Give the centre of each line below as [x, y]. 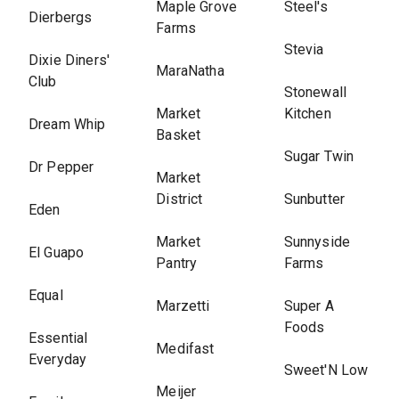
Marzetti [183, 306]
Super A [309, 306]
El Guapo [57, 252]
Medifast [185, 349]
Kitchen [307, 114]
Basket [179, 135]
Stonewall [315, 92]
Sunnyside [317, 242]
